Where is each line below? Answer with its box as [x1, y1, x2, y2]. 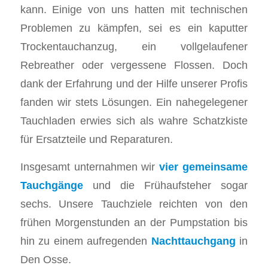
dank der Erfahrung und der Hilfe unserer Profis [20, 77, 248, 90]
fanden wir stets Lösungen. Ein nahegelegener [20, 95, 248, 108]
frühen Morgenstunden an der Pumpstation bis [20, 216, 248, 229]
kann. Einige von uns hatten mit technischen [20, 2, 248, 16]
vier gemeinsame [159, 160, 248, 173]
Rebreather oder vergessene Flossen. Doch [20, 58, 248, 71]
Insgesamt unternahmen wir [20, 160, 160, 173]
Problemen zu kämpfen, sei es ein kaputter [20, 21, 248, 34]
